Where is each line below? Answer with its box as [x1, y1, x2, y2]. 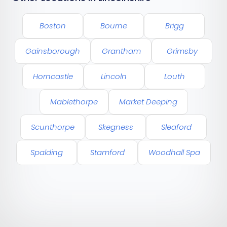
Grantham [101, 46, 141, 57]
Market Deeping [119, 96, 177, 107]
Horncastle [32, 71, 73, 82]
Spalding [30, 147, 63, 158]
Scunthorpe [31, 122, 74, 133]
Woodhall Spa [148, 147, 200, 158]
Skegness [98, 122, 133, 133]
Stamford [90, 147, 125, 158]
